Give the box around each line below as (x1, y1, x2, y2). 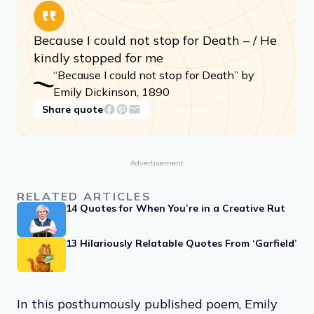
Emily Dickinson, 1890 (53, 84, 170, 99)
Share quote (42, 102, 103, 116)
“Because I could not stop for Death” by (53, 67, 254, 82)
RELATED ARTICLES (17, 189, 151, 203)
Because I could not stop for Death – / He (34, 32, 277, 48)
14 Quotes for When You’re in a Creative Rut (66, 201, 285, 214)
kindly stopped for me (34, 49, 163, 66)
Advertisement (130, 158, 184, 168)
